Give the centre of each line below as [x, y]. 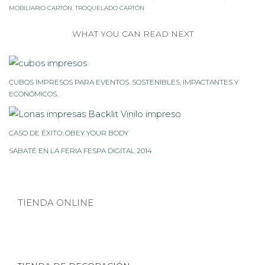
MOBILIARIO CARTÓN [41, 8]
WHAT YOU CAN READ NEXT [132, 34]
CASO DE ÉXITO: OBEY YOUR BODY [69, 133]
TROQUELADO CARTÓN [110, 8]
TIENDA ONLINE [56, 203]
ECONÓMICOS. [33, 93]
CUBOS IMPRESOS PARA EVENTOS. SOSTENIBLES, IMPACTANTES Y [124, 82]
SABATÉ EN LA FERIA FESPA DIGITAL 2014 [80, 151]
